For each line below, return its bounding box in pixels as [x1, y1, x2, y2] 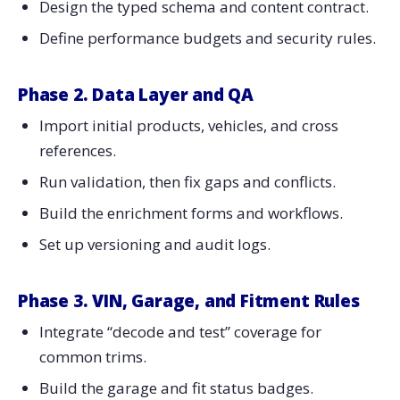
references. [38, 140, 116, 162]
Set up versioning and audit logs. [38, 233, 271, 254]
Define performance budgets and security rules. [38, 27, 376, 48]
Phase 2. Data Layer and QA [18, 82, 254, 106]
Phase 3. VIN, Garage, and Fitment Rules [18, 288, 360, 312]
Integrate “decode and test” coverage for [38, 321, 321, 343]
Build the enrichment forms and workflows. [38, 203, 343, 224]
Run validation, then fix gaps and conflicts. [38, 171, 336, 193]
